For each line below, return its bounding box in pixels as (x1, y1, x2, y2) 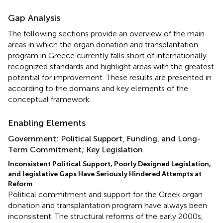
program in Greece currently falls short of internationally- (8, 50, 211, 60)
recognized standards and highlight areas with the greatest (8, 61, 214, 71)
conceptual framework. (8, 94, 91, 104)
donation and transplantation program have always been (8, 200, 207, 210)
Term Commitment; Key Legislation (8, 144, 143, 154)
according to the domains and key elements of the (8, 83, 188, 93)
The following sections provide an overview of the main (8, 28, 205, 38)
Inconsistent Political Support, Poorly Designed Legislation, (8, 159, 211, 168)
